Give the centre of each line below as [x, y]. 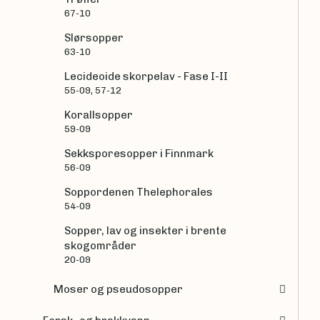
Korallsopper [99, 115]
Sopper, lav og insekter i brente [145, 230]
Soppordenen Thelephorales [139, 192]
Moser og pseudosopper [118, 290]
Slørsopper [94, 37]
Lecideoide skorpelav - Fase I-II [146, 76]
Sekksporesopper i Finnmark [139, 153]
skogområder [100, 245]
